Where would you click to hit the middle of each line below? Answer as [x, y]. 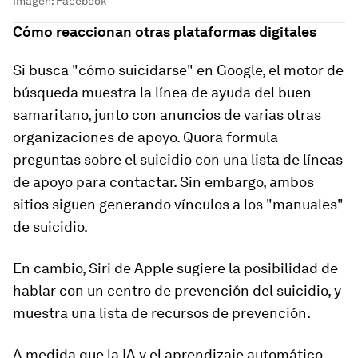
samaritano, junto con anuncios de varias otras [167, 115]
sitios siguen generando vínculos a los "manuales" [178, 205]
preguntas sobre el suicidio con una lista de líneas [178, 160]
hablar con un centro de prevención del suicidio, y [177, 291]
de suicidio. [50, 227]
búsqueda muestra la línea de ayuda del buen [162, 93]
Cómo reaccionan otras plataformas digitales [165, 32]
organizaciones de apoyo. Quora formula [145, 137]
